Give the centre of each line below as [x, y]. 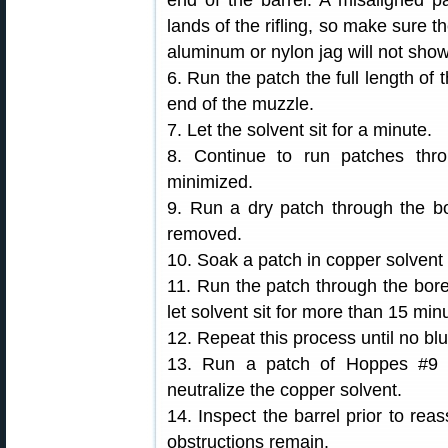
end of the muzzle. [240, 104]
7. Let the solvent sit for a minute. [299, 130]
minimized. [210, 182]
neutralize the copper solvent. [284, 390]
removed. [204, 234]
